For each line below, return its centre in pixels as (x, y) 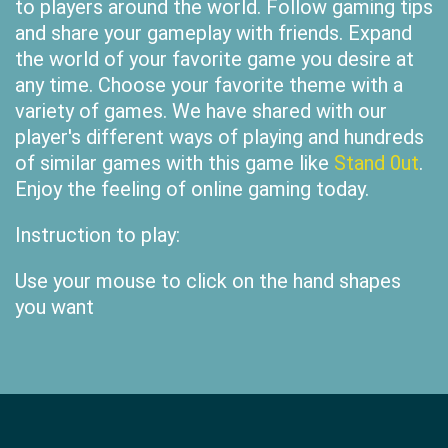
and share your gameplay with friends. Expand (213, 33)
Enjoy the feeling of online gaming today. (192, 189)
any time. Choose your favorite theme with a (209, 85)
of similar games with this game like (174, 163)
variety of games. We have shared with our (201, 111)
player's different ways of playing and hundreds (219, 137)
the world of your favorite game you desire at (214, 59)
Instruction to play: (97, 235)
